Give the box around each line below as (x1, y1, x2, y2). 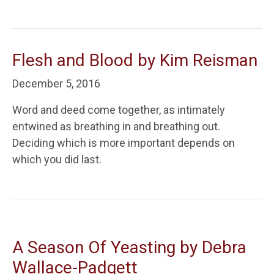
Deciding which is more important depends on (12, 136, 235, 149)
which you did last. (12, 153, 102, 166)
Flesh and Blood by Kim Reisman (12, 50, 257, 70)
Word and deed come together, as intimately (12, 103, 225, 116)
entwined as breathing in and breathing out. (12, 120, 220, 133)
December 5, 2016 (12, 77, 100, 90)
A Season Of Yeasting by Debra (12, 237, 246, 257)
